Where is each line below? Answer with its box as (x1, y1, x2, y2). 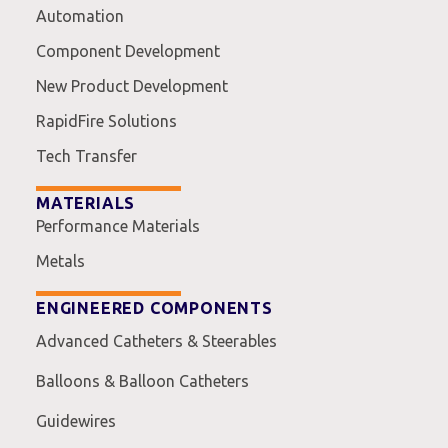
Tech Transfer (36, 146, 137, 165)
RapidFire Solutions (36, 111, 177, 130)
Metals (36, 251, 85, 270)
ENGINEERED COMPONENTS (36, 298, 273, 317)
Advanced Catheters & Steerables (36, 331, 277, 350)
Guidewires (36, 411, 116, 430)
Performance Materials (36, 216, 200, 235)
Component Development (36, 41, 220, 60)
